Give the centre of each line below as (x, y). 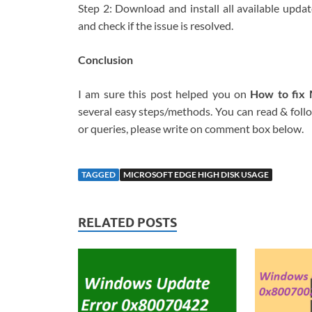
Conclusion (106, 60)
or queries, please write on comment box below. (191, 129)
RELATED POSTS (127, 223)
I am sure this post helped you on (162, 94)
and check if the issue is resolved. (156, 26)
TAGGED (99, 175)
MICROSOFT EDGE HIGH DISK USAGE (196, 175)
